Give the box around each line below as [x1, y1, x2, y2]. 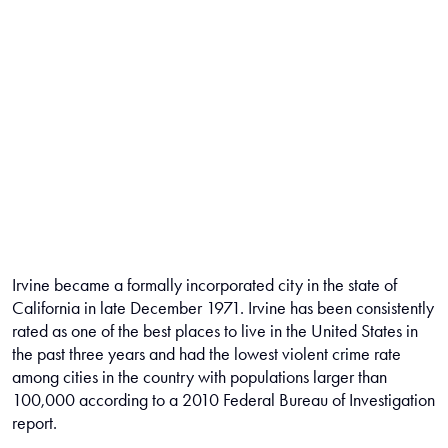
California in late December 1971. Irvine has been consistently [12, 296, 434, 319]
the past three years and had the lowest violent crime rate [12, 342, 401, 365]
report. [12, 411, 57, 434]
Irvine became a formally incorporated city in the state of [12, 273, 397, 296]
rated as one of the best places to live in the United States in [12, 319, 418, 342]
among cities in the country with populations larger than [12, 365, 387, 388]
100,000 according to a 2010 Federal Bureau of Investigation [12, 388, 435, 411]
